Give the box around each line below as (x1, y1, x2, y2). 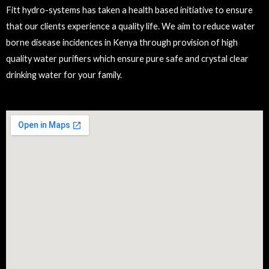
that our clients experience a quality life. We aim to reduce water (6, 21, 255, 32)
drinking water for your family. (6, 70, 122, 80)
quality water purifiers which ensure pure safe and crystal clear (6, 53, 249, 64)
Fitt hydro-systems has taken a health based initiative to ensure (6, 5, 253, 16)
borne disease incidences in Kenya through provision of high (6, 37, 238, 48)
